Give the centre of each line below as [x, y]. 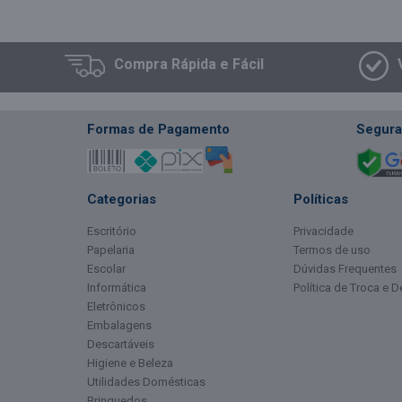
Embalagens [119, 325]
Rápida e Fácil [218, 64]
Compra [143, 64]
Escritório [112, 231]
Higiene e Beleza [130, 363]
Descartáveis [121, 344]
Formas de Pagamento [158, 129]
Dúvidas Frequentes [345, 269]
